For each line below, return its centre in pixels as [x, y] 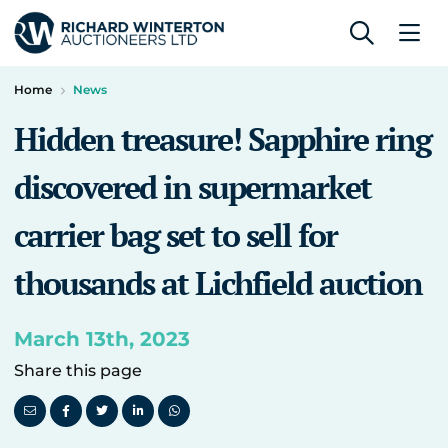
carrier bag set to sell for [175, 235]
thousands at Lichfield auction [218, 283]
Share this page [78, 370]
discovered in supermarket [192, 187]
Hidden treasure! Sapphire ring [222, 139]
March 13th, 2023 [102, 339]
